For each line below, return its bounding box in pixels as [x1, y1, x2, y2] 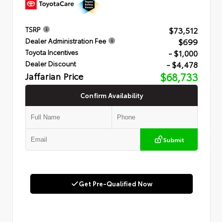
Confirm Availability [80, 91, 143, 100]
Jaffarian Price [25, 69, 83, 83]
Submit [163, 135, 184, 144]
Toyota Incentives [25, 48, 78, 57]
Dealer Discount [25, 59, 76, 68]
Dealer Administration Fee [25, 36, 106, 46]
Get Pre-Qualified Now [78, 179, 153, 188]
